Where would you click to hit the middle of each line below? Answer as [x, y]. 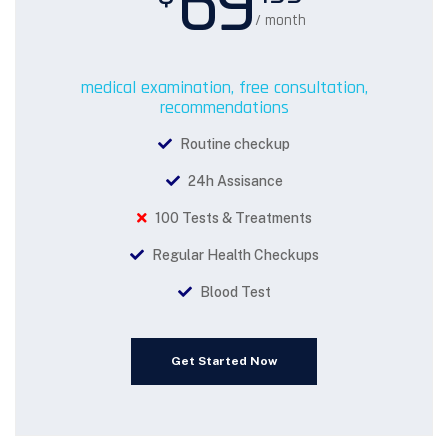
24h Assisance [233, 181]
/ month [280, 20]
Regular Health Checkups [233, 255]
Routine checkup [233, 144]
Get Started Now [224, 361]
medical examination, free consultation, [224, 87]
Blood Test [233, 292]
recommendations [224, 107]
